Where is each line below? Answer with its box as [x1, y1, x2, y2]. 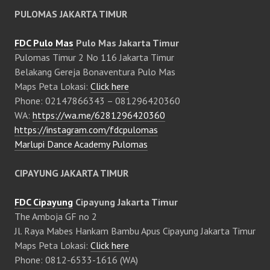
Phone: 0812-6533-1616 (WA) [14, 254, 138, 266]
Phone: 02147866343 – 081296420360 [14, 95, 180, 107]
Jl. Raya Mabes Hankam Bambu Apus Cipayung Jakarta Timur [14, 225, 256, 237]
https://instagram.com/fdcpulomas [14, 124, 158, 136]
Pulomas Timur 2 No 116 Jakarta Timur [14, 51, 174, 64]
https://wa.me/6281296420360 [33, 109, 165, 122]
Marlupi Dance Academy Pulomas [14, 138, 148, 151]
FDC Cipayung [14, 196, 73, 209]
